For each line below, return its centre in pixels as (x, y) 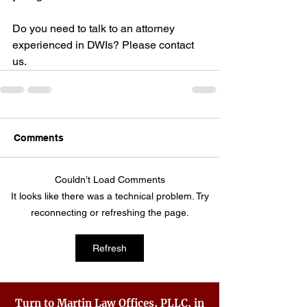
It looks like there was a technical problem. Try (110, 196)
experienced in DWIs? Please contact (105, 45)
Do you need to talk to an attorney (95, 28)
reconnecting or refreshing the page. (110, 212)
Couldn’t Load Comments (110, 180)
